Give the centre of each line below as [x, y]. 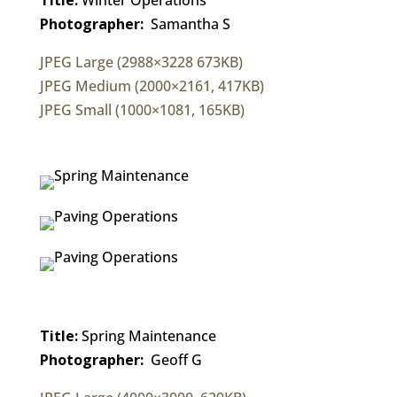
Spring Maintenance [147, 335]
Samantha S [187, 23]
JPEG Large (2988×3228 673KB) [141, 62]
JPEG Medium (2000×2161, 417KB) [152, 86]
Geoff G [172, 359]
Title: [58, 335]
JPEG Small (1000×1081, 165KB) [142, 109]
